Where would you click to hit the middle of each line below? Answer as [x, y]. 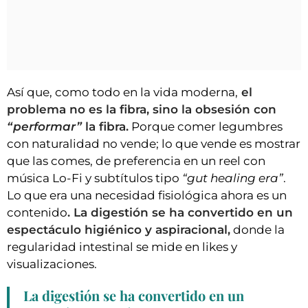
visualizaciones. [52, 264]
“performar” [46, 127]
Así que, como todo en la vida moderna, [122, 92]
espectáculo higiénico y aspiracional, [119, 230]
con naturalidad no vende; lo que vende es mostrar [154, 144]
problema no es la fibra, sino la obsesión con [142, 110]
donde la [257, 230]
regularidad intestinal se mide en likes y [122, 247]
